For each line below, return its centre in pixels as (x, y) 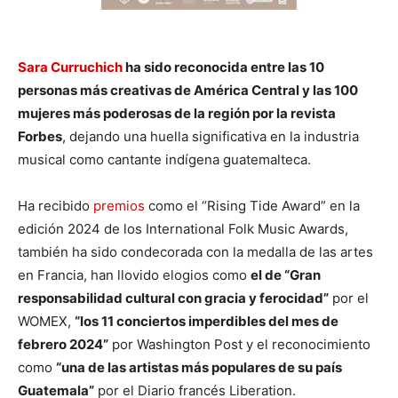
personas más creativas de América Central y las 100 (188, 91)
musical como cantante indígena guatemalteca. (164, 160)
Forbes (40, 137)
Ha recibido (56, 206)
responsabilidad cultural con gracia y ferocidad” (173, 298)
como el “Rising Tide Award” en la (252, 206)
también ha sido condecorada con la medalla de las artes (195, 252)
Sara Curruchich (70, 68)
